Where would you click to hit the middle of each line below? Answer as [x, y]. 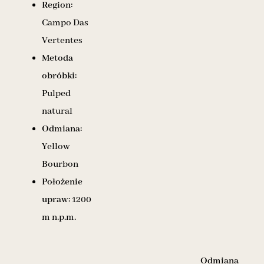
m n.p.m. [59, 217]
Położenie [62, 182]
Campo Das [65, 23]
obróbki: [59, 76]
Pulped [56, 93]
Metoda [57, 58]
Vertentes [62, 40]
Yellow [56, 146]
